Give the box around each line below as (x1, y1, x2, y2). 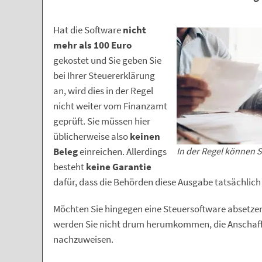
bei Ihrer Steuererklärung (53, 70, 155, 82)
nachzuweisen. (53, 233, 113, 246)
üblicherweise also (53, 130, 130, 143)
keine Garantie (86, 161, 151, 173)
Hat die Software (53, 24, 123, 36)
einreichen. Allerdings (78, 146, 167, 158)
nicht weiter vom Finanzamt (53, 100, 167, 112)
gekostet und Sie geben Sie (53, 54, 161, 67)
